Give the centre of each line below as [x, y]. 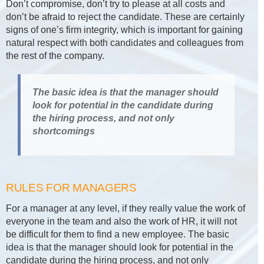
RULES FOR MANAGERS [71, 188]
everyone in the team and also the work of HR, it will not [121, 222]
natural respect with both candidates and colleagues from [125, 43]
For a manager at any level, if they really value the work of [126, 209]
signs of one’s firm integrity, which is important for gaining [124, 30]
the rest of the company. [55, 56]
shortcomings [64, 131]
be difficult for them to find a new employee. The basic [118, 235]
